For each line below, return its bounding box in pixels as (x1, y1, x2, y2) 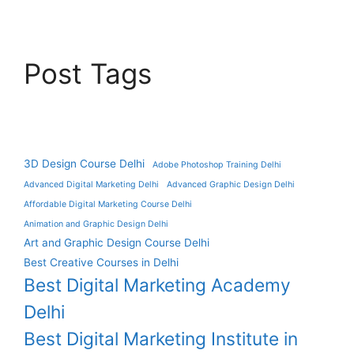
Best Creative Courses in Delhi (24, 256, 179, 269)
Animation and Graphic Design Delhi (24, 219, 168, 230)
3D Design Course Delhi (24, 157, 145, 171)
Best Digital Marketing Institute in (24, 328, 298, 350)
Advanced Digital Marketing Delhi (24, 179, 159, 190)
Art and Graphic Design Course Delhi (24, 236, 209, 250)
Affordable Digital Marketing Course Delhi (24, 199, 192, 210)
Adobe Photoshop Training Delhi (153, 160, 281, 171)
